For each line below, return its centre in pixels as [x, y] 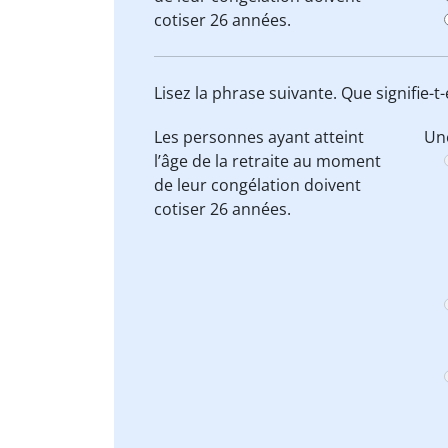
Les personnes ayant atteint [259, 137]
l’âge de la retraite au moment [267, 161]
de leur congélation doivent [257, 185]
